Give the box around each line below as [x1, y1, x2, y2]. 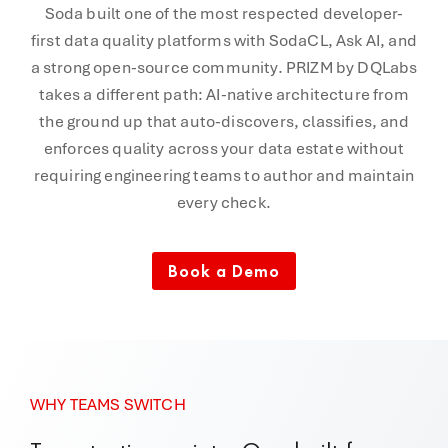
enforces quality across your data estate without [43, 138, 405, 159]
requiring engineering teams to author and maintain [33, 165, 415, 186]
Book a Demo [168, 260, 280, 282]
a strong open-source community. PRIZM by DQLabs [30, 57, 418, 78]
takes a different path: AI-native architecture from [39, 84, 409, 105]
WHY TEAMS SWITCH [30, 394, 186, 415]
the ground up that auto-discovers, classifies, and [39, 111, 409, 132]
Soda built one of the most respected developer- [44, 3, 404, 24]
